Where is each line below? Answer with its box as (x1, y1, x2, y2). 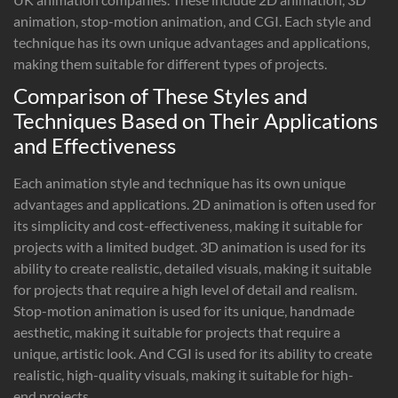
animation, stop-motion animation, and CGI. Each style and (13, 12, 371, 29)
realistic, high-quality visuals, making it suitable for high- (13, 365, 354, 383)
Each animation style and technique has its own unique (13, 173, 346, 191)
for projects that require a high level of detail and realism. (13, 280, 357, 298)
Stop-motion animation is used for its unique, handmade (13, 301, 354, 319)
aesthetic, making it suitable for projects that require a (13, 322, 340, 340)
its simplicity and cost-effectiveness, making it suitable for (13, 216, 362, 234)
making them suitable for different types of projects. (13, 54, 327, 72)
